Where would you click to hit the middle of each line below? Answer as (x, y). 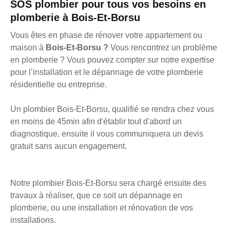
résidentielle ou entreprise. (59, 85)
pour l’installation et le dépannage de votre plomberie (107, 72)
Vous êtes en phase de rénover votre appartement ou (106, 35)
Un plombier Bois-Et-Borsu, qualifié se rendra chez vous (112, 109)
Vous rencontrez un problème (163, 48)
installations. (33, 220)
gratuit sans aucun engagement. (69, 146)
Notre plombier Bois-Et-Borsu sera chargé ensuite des (108, 183)
